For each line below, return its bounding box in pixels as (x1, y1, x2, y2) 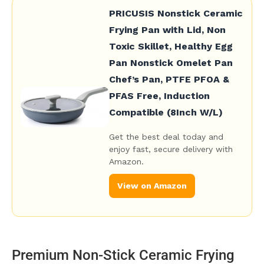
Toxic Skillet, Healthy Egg (109, 41, 233, 52)
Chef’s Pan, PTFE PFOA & (109, 74, 229, 85)
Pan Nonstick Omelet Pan (109, 57, 233, 69)
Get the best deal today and (109, 132, 223, 142)
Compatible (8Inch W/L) (109, 107, 223, 118)
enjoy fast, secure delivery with (109, 144, 233, 154)
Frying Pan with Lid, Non (109, 24, 226, 36)
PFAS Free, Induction (109, 90, 210, 102)
